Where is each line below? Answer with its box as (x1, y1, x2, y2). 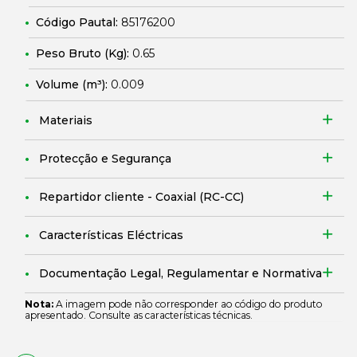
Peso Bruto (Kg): (36, 46, 132, 61)
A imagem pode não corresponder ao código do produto (53, 298, 323, 310)
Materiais (39, 113, 92, 127)
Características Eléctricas (39, 228, 183, 242)
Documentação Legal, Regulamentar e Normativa (39, 266, 322, 280)
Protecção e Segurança (39, 151, 171, 166)
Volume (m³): (36, 77, 111, 92)
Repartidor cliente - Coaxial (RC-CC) (39, 190, 244, 204)
